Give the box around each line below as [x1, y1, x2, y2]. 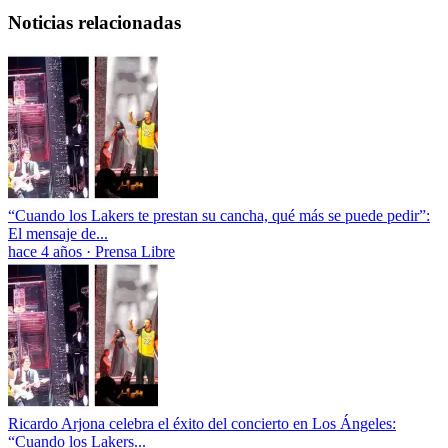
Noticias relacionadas [8, 11, 181, 33]
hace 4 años [8, 242, 82, 260]
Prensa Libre [95, 242, 175, 260]
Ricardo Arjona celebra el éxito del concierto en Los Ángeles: [8, 414, 396, 432]
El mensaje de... [8, 224, 108, 242]
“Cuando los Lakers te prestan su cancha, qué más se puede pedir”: [8, 206, 430, 224]
